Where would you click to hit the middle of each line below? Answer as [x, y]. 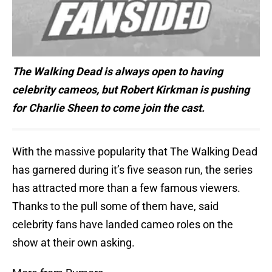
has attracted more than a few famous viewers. [126, 188]
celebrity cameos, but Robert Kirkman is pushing [131, 90]
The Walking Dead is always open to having [117, 72]
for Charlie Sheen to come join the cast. [110, 108]
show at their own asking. [73, 243]
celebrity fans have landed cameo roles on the [123, 225]
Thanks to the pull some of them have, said [115, 206]
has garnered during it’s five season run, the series [132, 170]
